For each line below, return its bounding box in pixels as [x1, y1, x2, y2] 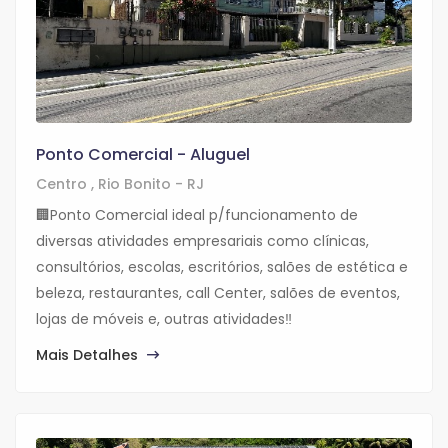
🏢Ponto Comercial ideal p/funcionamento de [36, 205, 358, 226]
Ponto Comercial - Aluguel [36, 143, 250, 167]
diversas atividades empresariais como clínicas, [36, 231, 369, 252]
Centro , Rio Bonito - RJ [36, 174, 204, 195]
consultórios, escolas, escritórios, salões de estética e [36, 257, 408, 278]
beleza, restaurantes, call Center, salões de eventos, [36, 283, 400, 304]
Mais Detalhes [36, 345, 142, 366]
